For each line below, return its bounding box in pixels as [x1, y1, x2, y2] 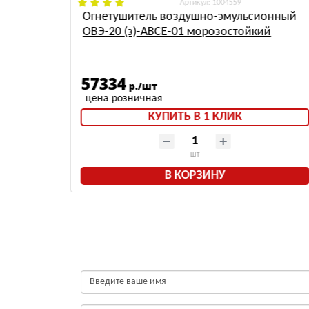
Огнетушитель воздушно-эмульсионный [82, 10, 297, 24]
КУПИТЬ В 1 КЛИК [148, 110, 242, 124]
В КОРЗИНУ [164, 169, 226, 183]
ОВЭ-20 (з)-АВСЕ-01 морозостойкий [82, 26, 271, 39]
